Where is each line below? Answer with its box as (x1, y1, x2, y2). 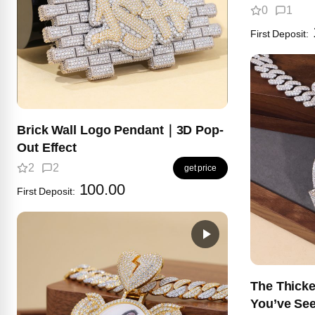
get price (184, 162, 217, 173)
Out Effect (17, 140, 77, 155)
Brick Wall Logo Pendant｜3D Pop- (17, 122, 224, 137)
